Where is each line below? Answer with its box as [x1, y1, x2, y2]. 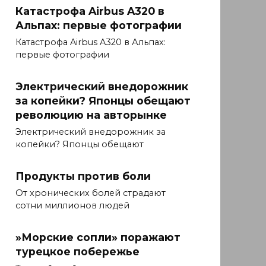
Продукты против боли [15, 169, 151, 182]
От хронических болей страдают [15, 188, 166, 199]
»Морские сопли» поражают [15, 230, 180, 243]
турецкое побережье [15, 245, 140, 258]
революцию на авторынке [15, 108, 167, 121]
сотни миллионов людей [15, 200, 129, 211]
